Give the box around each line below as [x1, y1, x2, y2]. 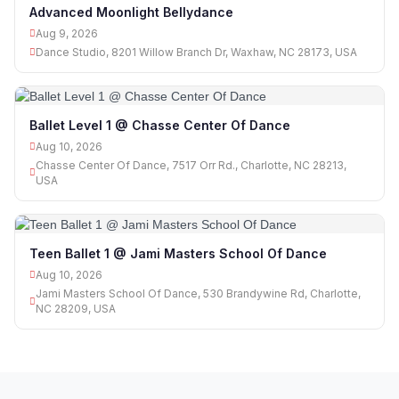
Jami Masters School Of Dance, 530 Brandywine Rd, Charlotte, [36, 287, 361, 301]
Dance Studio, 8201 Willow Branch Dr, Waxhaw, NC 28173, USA [36, 45, 357, 59]
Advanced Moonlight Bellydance [29, 4, 233, 20]
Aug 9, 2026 [36, 26, 98, 40]
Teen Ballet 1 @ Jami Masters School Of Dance [29, 246, 327, 262]
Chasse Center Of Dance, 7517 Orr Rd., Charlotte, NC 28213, [36, 158, 346, 172]
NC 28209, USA [36, 302, 116, 316]
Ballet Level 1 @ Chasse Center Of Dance [29, 117, 290, 133]
